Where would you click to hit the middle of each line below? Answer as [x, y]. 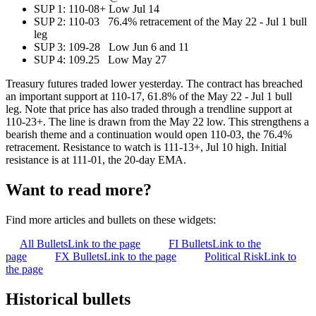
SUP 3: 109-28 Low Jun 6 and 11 [111, 47]
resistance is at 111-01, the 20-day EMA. [96, 159]
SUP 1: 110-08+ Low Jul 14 [108, 8]
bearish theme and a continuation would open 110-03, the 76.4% [149, 134]
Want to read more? [79, 189]
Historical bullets [68, 299]
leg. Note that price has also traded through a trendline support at [149, 109]
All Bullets [44, 243]
